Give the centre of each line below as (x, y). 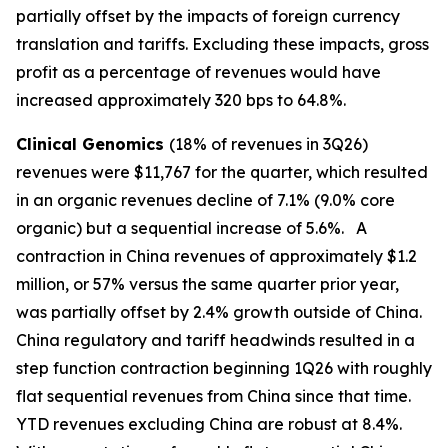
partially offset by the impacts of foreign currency (208, 16)
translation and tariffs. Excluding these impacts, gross (222, 44)
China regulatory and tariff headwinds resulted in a (215, 340)
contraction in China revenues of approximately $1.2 (216, 256)
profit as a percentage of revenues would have (198, 72)
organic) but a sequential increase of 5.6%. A (191, 228)
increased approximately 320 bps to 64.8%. (181, 100)
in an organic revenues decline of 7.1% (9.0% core (205, 200)
